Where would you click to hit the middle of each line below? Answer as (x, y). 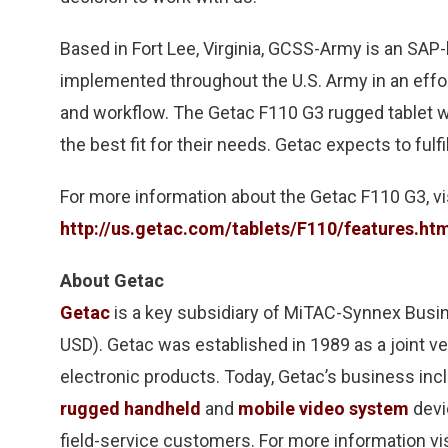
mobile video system (323, 408)
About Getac (112, 280)
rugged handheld (130, 408)
